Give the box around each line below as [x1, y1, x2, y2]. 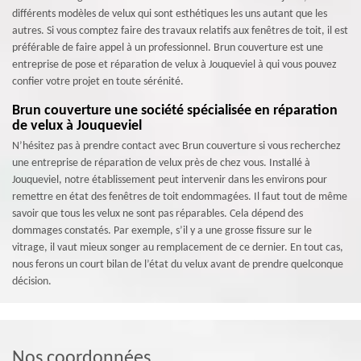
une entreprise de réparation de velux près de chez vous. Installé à [12, 157, 310, 170]
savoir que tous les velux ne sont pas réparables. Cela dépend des [12, 208, 303, 221]
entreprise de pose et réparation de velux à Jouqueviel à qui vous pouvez [12, 59, 337, 72]
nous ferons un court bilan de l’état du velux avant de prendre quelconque [12, 259, 343, 272]
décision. [12, 276, 52, 288]
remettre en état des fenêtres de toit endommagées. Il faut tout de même [12, 191, 347, 204]
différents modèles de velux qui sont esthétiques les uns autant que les [12, 8, 327, 21]
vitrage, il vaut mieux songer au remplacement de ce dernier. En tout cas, [12, 242, 343, 255]
